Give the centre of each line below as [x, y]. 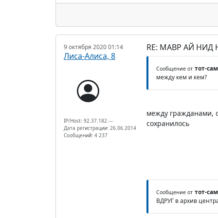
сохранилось [168, 123]
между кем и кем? [181, 77]
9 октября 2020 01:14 [93, 47]
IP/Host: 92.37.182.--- [88, 120]
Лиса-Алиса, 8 [90, 56]
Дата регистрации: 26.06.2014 [100, 128]
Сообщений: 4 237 [86, 135]
